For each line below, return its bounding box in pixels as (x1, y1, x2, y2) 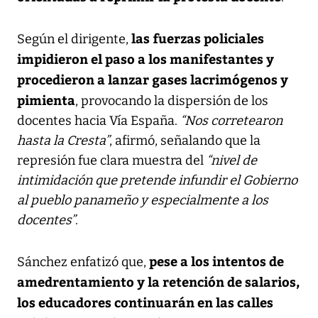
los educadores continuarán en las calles (17, 292, 273, 311)
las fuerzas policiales (131, 28, 264, 47)
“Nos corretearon (180, 112, 283, 128)
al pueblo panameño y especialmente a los (17, 192, 268, 208)
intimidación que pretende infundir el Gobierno (17, 172, 297, 188)
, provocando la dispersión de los (75, 92, 268, 109)
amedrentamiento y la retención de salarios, (17, 272, 300, 290)
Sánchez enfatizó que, (17, 253, 149, 270)
